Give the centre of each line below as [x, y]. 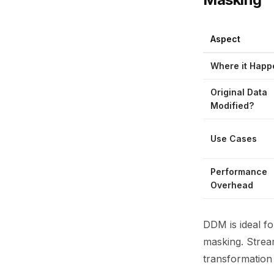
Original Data [239, 92]
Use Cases [234, 139]
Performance [239, 172]
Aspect [225, 39]
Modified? [232, 106]
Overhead [232, 185]
